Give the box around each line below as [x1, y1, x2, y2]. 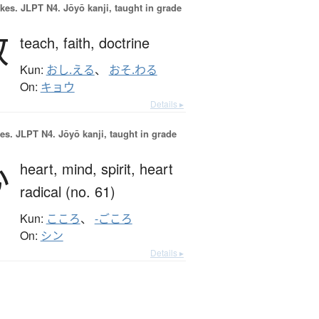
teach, [19, 32, 63, 53]
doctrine [98, 32, 150, 53]
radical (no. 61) [19, 181, 115, 202]
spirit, [100, 158, 140, 179]
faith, [63, 32, 99, 53]
